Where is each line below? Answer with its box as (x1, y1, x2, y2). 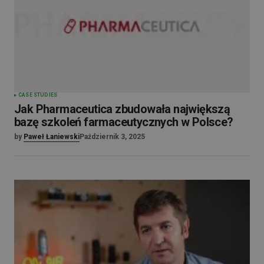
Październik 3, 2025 (80, 133, 145, 141)
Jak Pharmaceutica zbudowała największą (14, 102, 230, 117)
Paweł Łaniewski (24, 133, 80, 141)
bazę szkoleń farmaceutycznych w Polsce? (14, 115, 233, 130)
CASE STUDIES (18, 92, 58, 98)
